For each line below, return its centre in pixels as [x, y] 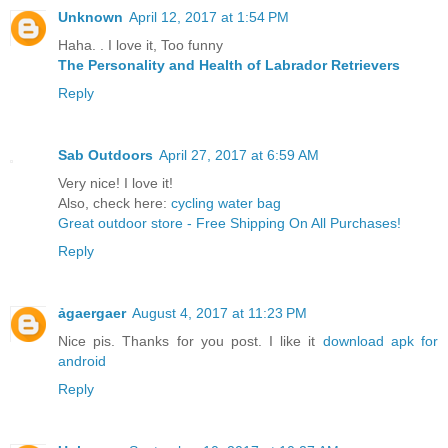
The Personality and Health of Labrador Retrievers [229, 64]
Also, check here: [114, 202]
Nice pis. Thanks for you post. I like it [190, 340]
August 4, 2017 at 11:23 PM [219, 312]
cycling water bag [226, 202]
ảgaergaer [92, 312]
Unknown [90, 16]
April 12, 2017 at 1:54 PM [209, 16]
